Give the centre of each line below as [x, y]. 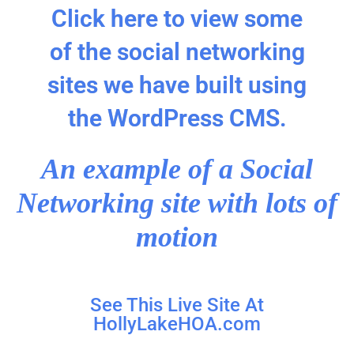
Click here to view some [177, 19]
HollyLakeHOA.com [177, 324]
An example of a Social [177, 169]
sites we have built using [177, 85]
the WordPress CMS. [177, 119]
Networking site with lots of [177, 203]
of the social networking [177, 52]
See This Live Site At [177, 305]
